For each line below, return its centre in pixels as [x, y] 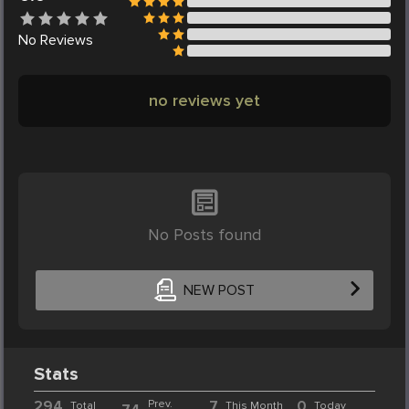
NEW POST [219, 290]
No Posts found [204, 235]
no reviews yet [204, 101]
